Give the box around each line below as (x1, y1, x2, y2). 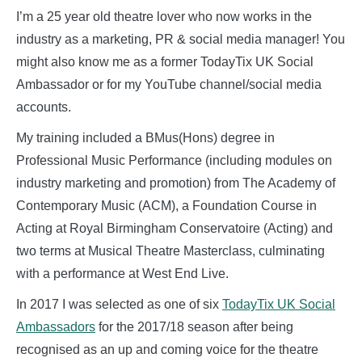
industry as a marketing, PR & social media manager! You (16, 32, 345, 46)
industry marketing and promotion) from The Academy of (16, 175, 335, 190)
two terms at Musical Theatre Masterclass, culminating (16, 243, 325, 258)
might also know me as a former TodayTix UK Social (16, 54, 314, 69)
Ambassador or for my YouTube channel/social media (16, 77, 322, 91)
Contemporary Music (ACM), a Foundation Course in (16, 198, 317, 213)
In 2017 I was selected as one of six (16, 297, 222, 311)
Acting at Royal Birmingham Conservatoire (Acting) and (16, 221, 333, 235)
